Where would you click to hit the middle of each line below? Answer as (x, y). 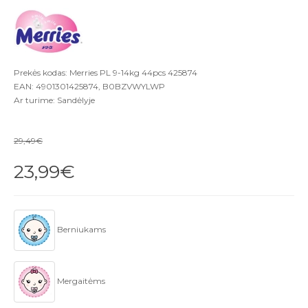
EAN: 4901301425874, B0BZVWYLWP (89, 87)
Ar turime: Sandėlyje (54, 100)
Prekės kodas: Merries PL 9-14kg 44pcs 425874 (106, 73)
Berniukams (80, 229)
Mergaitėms (80, 280)
